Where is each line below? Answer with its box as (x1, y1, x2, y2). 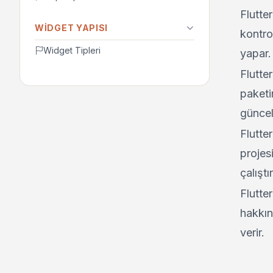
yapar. (240, 47, 271, 60)
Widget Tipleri (43, 45, 101, 55)
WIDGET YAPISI (35, 23, 108, 33)
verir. (240, 226, 264, 239)
